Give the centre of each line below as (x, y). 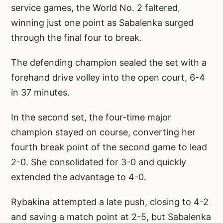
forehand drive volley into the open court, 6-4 (108, 78)
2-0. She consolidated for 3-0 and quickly (99, 162)
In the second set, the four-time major (91, 117)
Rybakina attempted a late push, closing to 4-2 (110, 202)
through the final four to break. (76, 38)
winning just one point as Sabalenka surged (102, 23)
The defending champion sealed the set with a (109, 63)
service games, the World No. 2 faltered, (96, 8)
